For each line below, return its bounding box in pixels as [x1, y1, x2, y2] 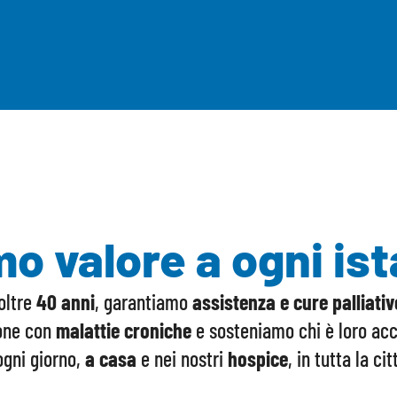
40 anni [32, 289, 95, 315]
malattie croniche [56, 317, 191, 343]
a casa [85, 346, 136, 371]
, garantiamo [95, 289, 192, 315]
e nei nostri [136, 346, 228, 371]
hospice [228, 346, 288, 371]
